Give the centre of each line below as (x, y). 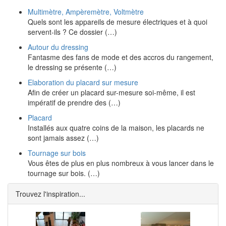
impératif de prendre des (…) (74, 102)
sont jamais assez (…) (63, 138)
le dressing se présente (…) (72, 67)
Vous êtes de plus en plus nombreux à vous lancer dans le (121, 163)
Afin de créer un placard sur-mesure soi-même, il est (111, 92)
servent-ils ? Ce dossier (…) (72, 32)
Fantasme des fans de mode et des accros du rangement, (121, 57)
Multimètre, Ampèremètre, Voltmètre (86, 12)
